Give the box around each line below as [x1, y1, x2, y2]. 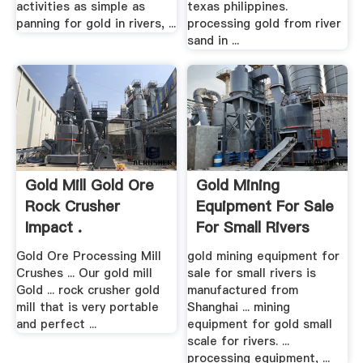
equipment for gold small [187, 315, 333, 332]
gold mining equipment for [187, 247, 340, 264]
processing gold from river [187, 15, 342, 32]
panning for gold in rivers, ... [15, 15, 176, 32]
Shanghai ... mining [187, 298, 291, 315]
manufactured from [187, 281, 299, 298]
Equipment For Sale [196, 196, 335, 217]
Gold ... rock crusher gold [15, 281, 160, 298]
